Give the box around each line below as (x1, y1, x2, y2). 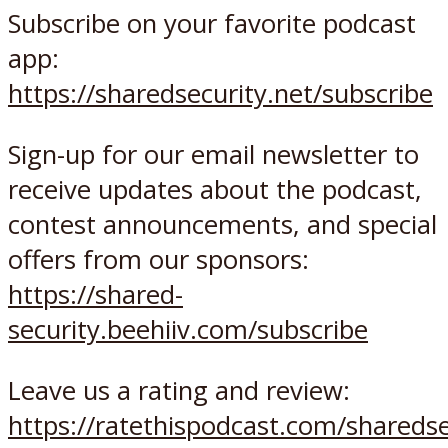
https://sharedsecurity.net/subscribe (8, 76, 433, 112)
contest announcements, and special (8, 206, 437, 242)
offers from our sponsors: (8, 241, 309, 277)
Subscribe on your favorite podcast (8, 6, 416, 42)
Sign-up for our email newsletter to (8, 136, 419, 172)
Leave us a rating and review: (8, 372, 350, 408)
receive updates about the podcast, (8, 171, 422, 207)
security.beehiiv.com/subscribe (8, 311, 368, 347)
